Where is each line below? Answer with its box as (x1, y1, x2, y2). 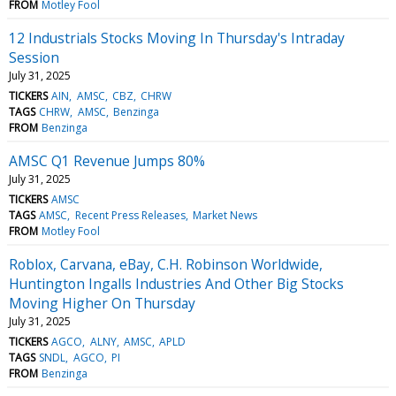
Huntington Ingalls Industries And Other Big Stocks (9, 273, 344, 293)
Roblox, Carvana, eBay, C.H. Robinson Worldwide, (9, 254, 323, 274)
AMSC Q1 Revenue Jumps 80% (9, 150, 205, 171)
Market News (192, 207, 257, 223)
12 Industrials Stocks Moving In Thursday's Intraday (9, 27, 345, 48)
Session (9, 47, 59, 67)
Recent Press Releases (74, 207, 186, 223)
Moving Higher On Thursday (9, 293, 195, 313)
